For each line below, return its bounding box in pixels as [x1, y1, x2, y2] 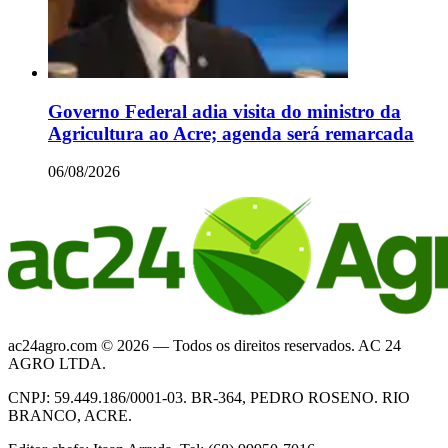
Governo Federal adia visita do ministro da [48, 100, 401, 122]
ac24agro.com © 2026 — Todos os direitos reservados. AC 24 [8, 337, 401, 355]
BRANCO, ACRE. [8, 407, 132, 425]
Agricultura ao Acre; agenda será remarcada [48, 122, 414, 144]
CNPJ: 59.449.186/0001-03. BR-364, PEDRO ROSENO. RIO [8, 389, 410, 407]
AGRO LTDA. [8, 355, 106, 373]
